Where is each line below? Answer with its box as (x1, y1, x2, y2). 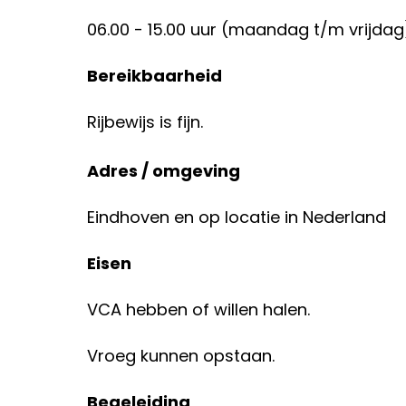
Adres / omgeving (87, 159, 240, 182)
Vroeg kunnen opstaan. (87, 344, 275, 367)
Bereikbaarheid (87, 64, 222, 87)
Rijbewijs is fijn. (87, 111, 203, 133)
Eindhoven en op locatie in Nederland (87, 206, 386, 228)
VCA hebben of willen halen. (87, 298, 310, 321)
